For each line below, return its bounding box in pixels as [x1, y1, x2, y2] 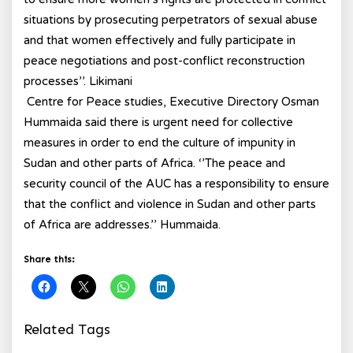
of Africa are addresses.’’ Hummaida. [24, 217, 221, 232]
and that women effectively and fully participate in [24, 33, 295, 47]
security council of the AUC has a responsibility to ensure [24, 176, 329, 191]
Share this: [24, 254, 75, 265]
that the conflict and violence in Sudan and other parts [24, 197, 316, 211]
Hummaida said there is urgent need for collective [24, 115, 293, 129]
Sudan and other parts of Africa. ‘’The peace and [24, 156, 285, 170]
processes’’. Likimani [24, 74, 132, 88]
